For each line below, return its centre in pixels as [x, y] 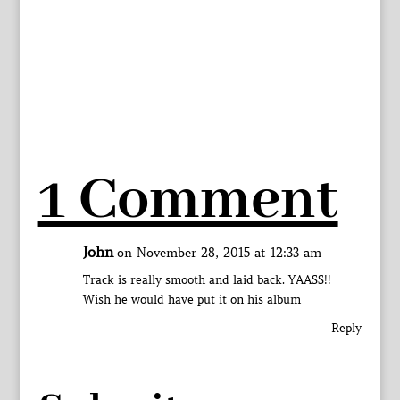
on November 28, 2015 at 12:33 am [219, 253]
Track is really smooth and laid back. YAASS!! [207, 280]
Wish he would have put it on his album [192, 300]
